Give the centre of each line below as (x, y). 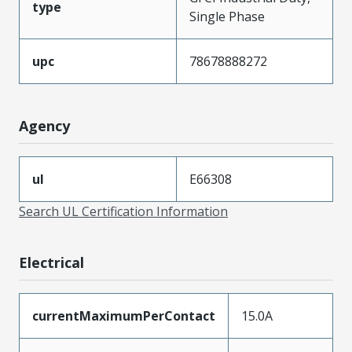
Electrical (51, 262)
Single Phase (227, 16)
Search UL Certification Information (123, 211)
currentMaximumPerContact (124, 315)
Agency (44, 125)
